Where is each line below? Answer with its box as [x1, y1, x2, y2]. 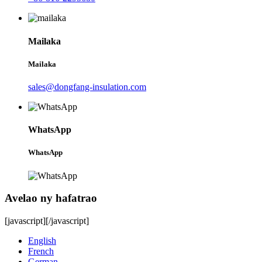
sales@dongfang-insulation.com [28, 82, 146, 92]
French [28, 246, 54, 257]
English [28, 236, 56, 246]
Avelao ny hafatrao [5, 192, 97, 205]
